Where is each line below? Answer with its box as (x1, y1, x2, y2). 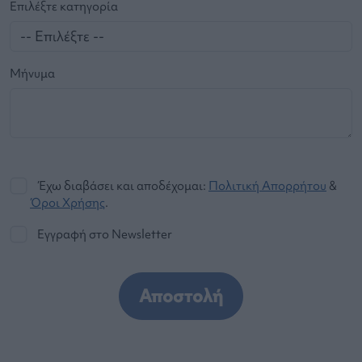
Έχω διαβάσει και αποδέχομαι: (37, 178, 208, 194)
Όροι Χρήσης (30, 195, 105, 211)
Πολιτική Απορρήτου (208, 178, 326, 194)
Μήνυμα (10, 65, 55, 82)
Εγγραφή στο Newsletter (37, 226, 172, 242)
